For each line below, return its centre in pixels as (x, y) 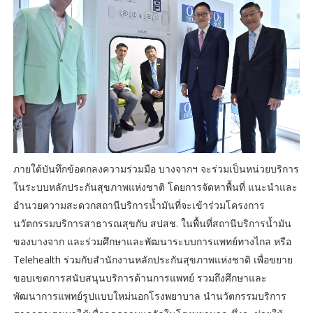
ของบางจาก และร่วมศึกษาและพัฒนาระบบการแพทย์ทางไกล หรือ (152, 241)
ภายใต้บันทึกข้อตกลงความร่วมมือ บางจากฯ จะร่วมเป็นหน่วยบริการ (156, 168)
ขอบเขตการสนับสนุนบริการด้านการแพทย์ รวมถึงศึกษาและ (140, 277)
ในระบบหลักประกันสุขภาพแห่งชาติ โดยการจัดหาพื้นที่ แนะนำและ (155, 187)
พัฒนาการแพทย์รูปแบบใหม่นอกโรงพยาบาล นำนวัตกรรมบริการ (150, 296)
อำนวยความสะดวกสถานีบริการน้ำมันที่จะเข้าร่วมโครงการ (139, 205)
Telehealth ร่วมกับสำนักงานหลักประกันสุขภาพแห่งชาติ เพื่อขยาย (153, 259)
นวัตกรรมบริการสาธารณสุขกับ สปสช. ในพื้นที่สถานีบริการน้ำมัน (152, 223)
